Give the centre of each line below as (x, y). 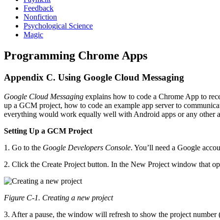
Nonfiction (40, 17)
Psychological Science (58, 26)
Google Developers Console (87, 147)
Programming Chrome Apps (76, 55)
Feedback (39, 8)
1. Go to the (23, 147)
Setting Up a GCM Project (48, 131)
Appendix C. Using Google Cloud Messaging (94, 77)
